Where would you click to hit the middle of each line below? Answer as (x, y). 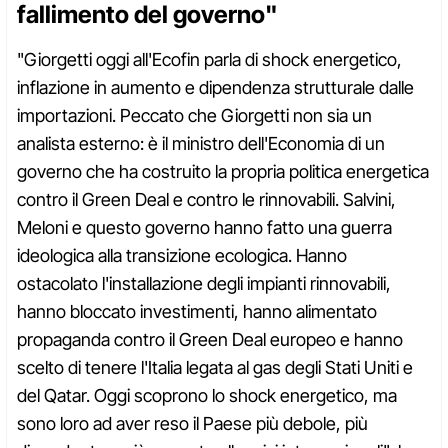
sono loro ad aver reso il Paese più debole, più (192, 424)
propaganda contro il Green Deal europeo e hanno (210, 340)
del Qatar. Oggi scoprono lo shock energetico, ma (207, 396)
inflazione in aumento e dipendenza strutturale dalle (215, 88)
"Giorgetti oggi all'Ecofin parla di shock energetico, (209, 60)
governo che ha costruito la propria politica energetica (223, 172)
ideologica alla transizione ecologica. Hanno (182, 256)
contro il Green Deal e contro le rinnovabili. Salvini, (206, 200)
